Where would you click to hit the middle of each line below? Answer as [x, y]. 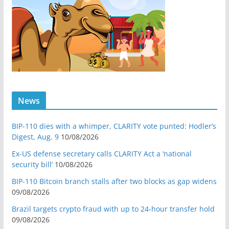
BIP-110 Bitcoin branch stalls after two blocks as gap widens [114, 181]
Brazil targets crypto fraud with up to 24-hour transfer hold [113, 209]
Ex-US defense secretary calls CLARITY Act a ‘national [101, 153]
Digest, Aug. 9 [35, 136]
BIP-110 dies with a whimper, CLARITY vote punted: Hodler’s [114, 126]
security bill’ [32, 164]
